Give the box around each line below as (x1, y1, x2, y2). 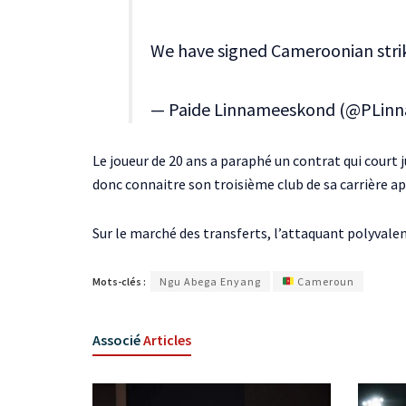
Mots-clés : (92, 274, 146, 288)
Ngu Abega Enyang (159, 274, 261, 288)
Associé (92, 330, 140, 349)
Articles (140, 330, 191, 349)
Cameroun (294, 274, 354, 288)
